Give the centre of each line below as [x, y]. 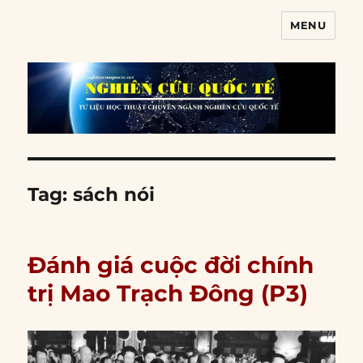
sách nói [114, 195]
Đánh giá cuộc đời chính [171, 265]
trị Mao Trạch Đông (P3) [168, 294]
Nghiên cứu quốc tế [126, 37]
